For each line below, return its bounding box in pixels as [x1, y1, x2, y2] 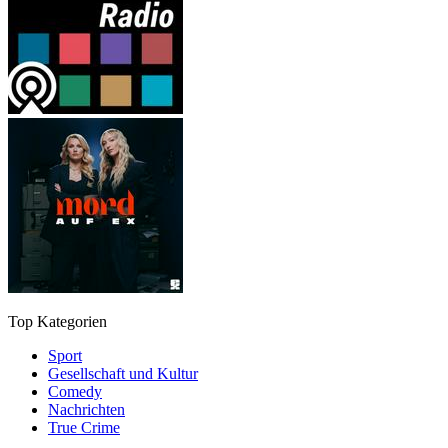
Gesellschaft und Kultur [48, 364, 198, 382]
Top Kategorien [8, 312, 107, 330]
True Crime [48, 418, 120, 436]
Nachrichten [48, 400, 125, 418]
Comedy [48, 382, 102, 400]
